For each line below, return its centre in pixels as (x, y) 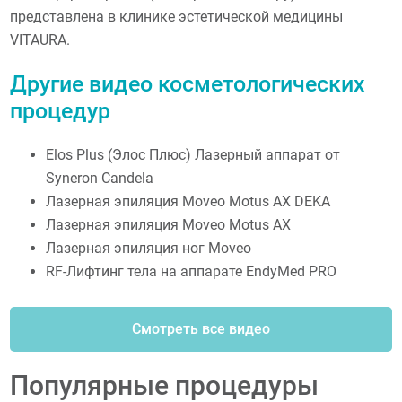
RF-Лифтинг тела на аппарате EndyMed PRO (192, 271)
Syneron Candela (100, 178)
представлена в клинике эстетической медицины (177, 17)
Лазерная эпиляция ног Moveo (149, 248)
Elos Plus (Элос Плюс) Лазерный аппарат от (193, 154)
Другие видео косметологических (188, 83)
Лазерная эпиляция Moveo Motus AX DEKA (188, 201)
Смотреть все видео (201, 328)
